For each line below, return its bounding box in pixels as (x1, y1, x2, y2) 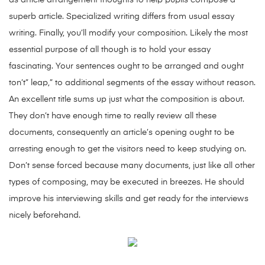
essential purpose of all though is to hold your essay (9, 46, 211, 54)
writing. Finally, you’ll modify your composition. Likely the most (9, 29, 248, 38)
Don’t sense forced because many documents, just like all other (9, 161, 255, 170)
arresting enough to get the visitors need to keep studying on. (9, 145, 246, 154)
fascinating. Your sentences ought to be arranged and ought (9, 62, 244, 71)
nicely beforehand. (9, 211, 80, 220)
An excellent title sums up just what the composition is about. (9, 95, 244, 104)
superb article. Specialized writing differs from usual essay (9, 12, 234, 21)
